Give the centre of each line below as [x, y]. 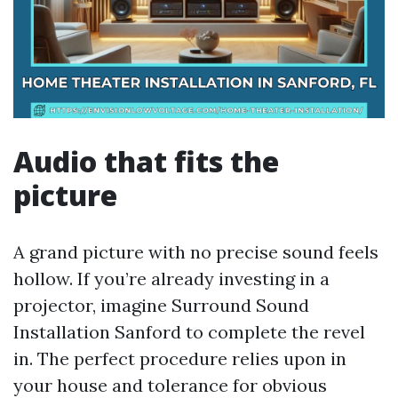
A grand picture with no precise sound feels [196, 252]
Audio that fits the [146, 161]
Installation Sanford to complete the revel [189, 332]
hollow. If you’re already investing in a [171, 279]
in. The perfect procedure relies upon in [180, 358]
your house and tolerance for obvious [170, 385]
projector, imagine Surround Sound [161, 305]
